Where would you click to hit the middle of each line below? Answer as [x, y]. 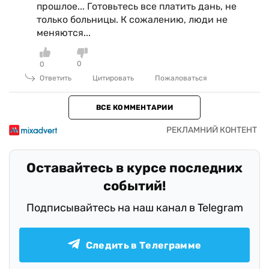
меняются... [64, 33]
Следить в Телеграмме [144, 245]
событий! [134, 186]
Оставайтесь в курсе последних [134, 168]
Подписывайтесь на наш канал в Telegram [134, 208]
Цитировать [113, 78]
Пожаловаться [181, 78]
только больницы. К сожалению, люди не [132, 20]
